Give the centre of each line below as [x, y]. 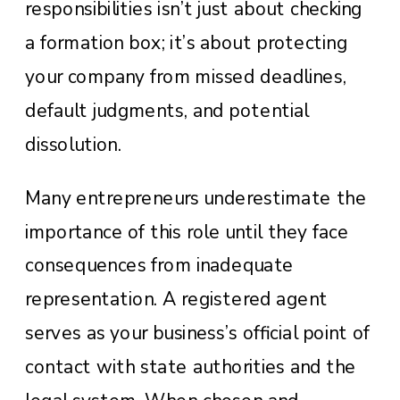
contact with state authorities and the [191, 367]
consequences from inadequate [159, 266]
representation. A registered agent [176, 299]
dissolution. [73, 144]
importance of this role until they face [187, 232]
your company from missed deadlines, [186, 76]
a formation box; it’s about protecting [187, 42]
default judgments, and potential [167, 110]
